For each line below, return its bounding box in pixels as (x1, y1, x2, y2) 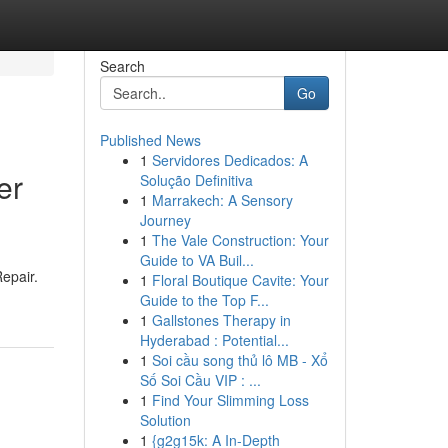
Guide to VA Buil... (139, 250, 254, 270)
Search (99, 56, 145, 76)
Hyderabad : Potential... (139, 330, 289, 350)
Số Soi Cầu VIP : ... (139, 370, 261, 390)
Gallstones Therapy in (151, 310, 291, 330)
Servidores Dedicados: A (151, 150, 308, 170)
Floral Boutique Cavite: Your (151, 270, 329, 290)
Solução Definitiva (139, 170, 253, 190)
